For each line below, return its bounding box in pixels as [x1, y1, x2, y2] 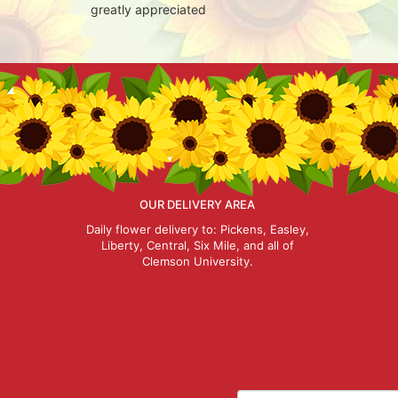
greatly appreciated [91, 2, 206, 17]
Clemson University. [141, 254, 253, 268]
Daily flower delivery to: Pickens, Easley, [85, 222, 309, 236]
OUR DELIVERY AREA [139, 197, 255, 211]
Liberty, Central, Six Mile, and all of [100, 238, 294, 252]
